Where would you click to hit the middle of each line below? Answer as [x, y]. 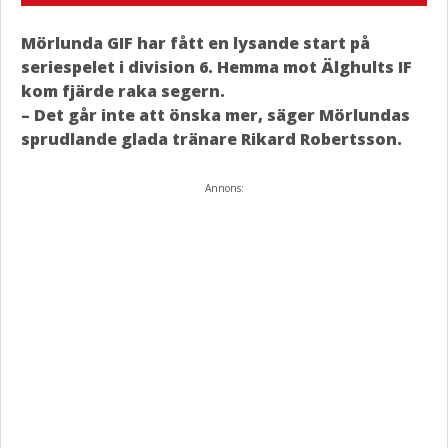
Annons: [224, 188]
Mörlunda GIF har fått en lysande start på [195, 43]
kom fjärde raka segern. [123, 91]
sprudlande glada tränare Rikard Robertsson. [211, 139]
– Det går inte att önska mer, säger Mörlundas [215, 115]
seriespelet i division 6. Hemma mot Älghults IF [216, 67]
